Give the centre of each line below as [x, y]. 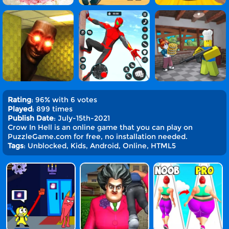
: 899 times [52, 109]
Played [20, 109]
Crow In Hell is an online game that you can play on [100, 127]
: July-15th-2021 [82, 118]
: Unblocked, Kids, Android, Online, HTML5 [100, 146]
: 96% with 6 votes [64, 100]
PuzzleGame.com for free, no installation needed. [98, 136]
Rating [19, 100]
